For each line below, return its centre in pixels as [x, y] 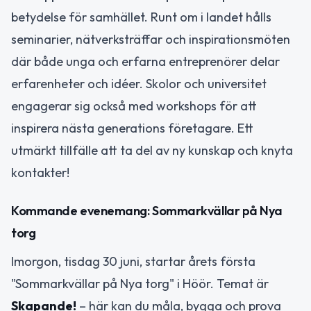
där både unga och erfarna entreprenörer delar [145, 62]
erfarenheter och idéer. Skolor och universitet [139, 84]
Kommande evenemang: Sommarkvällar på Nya [147, 210]
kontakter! [40, 173]
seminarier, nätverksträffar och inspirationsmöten [151, 40]
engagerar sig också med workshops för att [134, 106]
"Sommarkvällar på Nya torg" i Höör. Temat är [140, 283]
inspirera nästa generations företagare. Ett [132, 128]
